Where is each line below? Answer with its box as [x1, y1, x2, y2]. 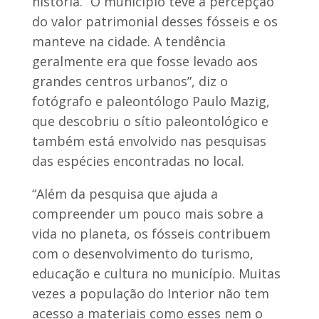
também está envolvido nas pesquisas [31, 132, 266, 150]
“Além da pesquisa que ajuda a [31, 184, 218, 202]
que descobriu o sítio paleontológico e [31, 112, 268, 130]
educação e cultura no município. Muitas [31, 264, 281, 282]
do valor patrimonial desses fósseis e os [31, 12, 278, 30]
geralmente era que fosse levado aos [31, 52, 258, 70]
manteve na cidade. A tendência [31, 32, 226, 50]
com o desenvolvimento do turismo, [31, 244, 253, 262]
